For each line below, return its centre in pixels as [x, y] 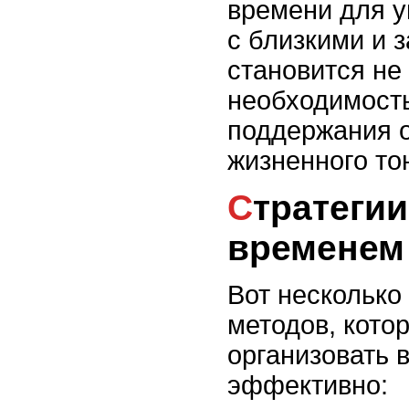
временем [316, 247]
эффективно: [308, 386]
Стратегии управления [240, 207]
